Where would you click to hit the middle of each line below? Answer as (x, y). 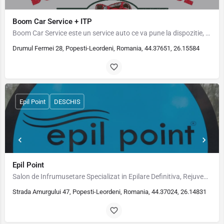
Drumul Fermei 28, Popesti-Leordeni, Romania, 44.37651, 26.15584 (106, 48)
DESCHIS (67, 101)
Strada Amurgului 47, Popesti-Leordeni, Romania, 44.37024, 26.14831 (109, 192)
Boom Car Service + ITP (52, 21)
